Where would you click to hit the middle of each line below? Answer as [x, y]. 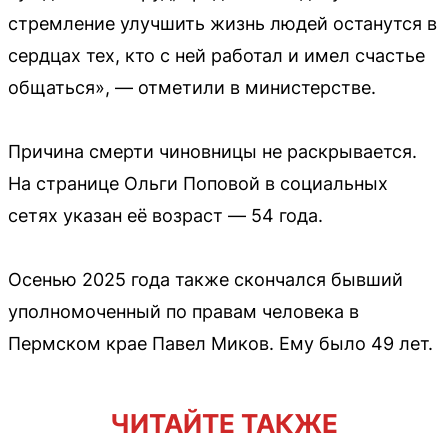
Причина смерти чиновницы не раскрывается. [212, 151]
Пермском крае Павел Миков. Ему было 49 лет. [220, 343]
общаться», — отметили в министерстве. [192, 87]
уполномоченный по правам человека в [183, 311]
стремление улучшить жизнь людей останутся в [222, 23]
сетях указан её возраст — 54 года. [165, 215]
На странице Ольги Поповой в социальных [198, 183]
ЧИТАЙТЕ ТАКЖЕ [224, 423]
